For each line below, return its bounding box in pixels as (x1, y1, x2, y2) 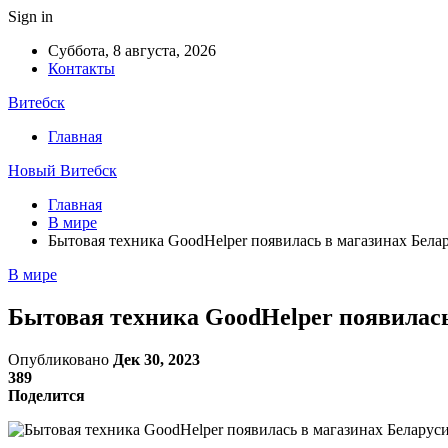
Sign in (8, 8, 53, 25)
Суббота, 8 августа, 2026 (48, 42, 216, 59)
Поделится (8, 386, 85, 404)
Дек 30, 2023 (113, 350, 200, 368)
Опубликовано (8, 350, 113, 368)
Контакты (48, 60, 115, 77)
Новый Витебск (8, 162, 117, 179)
